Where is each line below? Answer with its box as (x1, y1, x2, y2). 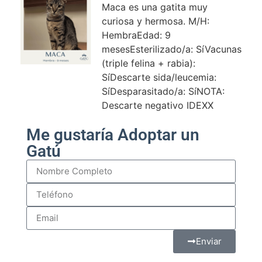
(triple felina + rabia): (101, 57, 195, 70)
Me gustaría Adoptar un (26, 125, 199, 144)
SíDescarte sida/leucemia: (101, 71, 216, 84)
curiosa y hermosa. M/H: (101, 15, 209, 27)
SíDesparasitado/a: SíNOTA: (101, 85, 225, 98)
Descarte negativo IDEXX (101, 99, 213, 112)
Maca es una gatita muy (101, 1, 208, 13)
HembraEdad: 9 (101, 29, 171, 42)
